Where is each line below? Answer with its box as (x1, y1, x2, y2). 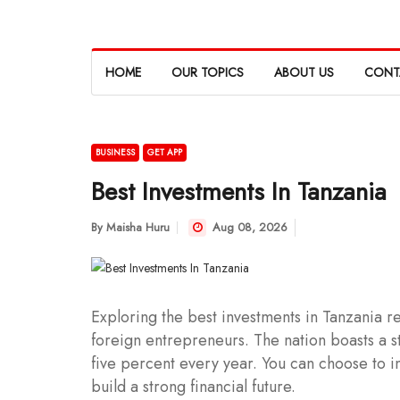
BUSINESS (96, 146, 135, 159)
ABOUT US (274, 63, 334, 81)
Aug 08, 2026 (209, 219, 287, 236)
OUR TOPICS (171, 63, 244, 81)
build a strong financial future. (91, 374, 296, 398)
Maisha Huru (106, 219, 170, 236)
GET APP (147, 146, 182, 159)
